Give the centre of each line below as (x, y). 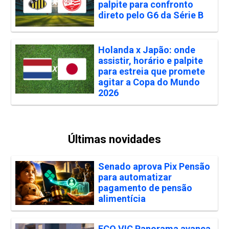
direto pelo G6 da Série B (151, 15)
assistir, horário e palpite (150, 60)
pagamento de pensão (145, 188)
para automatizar (135, 177)
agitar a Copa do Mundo (149, 82)
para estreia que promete (151, 71)
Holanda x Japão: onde (146, 50)
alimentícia (122, 198)
